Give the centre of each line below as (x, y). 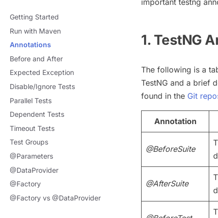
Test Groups (29, 142)
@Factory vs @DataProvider (55, 198)
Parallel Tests (31, 100)
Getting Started (34, 17)
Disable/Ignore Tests (42, 86)
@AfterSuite (167, 183)
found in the (164, 96)
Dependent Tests (37, 114)
